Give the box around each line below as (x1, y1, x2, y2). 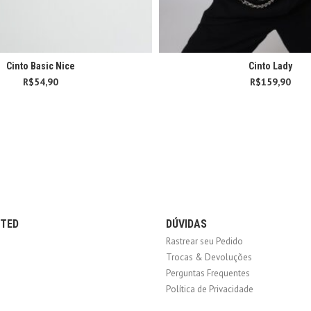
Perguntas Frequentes (166, 267, 250, 279)
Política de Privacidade (166, 283, 253, 295)
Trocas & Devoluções (166, 251, 252, 263)
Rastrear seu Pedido (166, 235, 243, 247)
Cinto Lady (249, 60, 292, 72)
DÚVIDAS (166, 217, 207, 230)
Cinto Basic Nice (6, 60, 75, 72)
